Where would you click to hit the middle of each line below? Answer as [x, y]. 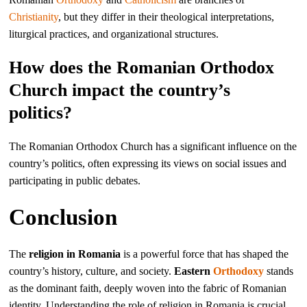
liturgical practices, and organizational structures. [114, 34]
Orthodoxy [239, 271]
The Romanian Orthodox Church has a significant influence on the [153, 146]
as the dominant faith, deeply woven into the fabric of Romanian [148, 288]
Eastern [194, 271]
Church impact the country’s [120, 90]
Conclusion [63, 217]
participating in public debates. [75, 181]
